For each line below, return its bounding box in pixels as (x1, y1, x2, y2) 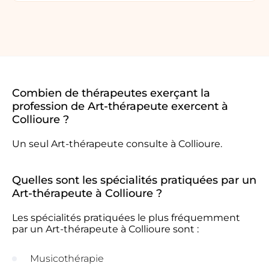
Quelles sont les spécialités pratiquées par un (12, 174, 256, 187)
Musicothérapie (30, 253, 104, 264)
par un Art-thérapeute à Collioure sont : (12, 223, 199, 235)
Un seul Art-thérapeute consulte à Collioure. (12, 138, 222, 150)
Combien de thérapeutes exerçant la (12, 86, 210, 100)
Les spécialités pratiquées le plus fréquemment (12, 212, 240, 223)
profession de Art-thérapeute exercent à (12, 100, 228, 113)
